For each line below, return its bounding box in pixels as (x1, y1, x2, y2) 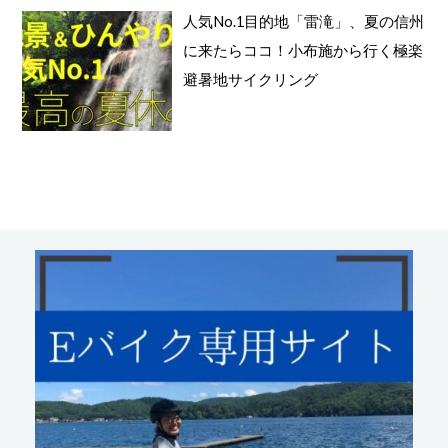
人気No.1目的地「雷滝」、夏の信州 (183, 13, 425, 31)
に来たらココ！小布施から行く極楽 (183, 42, 424, 60)
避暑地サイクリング (183, 71, 319, 89)
